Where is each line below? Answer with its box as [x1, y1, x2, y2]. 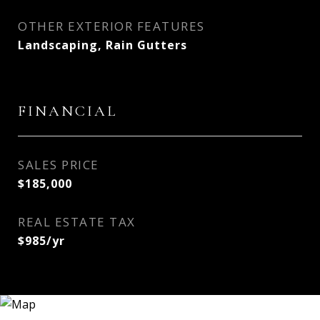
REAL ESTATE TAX [18, 214, 136, 230]
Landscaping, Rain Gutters [18, 37, 187, 53]
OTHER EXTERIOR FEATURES [18, 18, 205, 34]
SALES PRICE [18, 156, 99, 173]
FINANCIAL [18, 102, 117, 120]
